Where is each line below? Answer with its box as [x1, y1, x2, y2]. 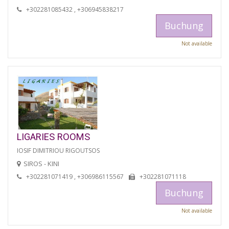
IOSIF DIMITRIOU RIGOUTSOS [17, 146, 100, 155]
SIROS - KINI [24, 159, 59, 169]
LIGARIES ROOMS [17, 131, 90, 143]
